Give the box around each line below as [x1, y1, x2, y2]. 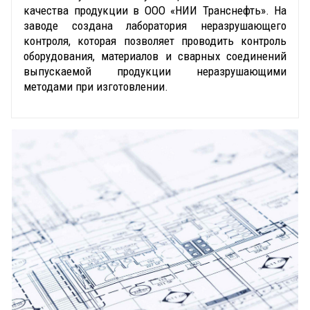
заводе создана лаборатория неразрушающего [24, 18, 286, 33]
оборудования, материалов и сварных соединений [24, 48, 286, 63]
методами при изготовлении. [24, 79, 168, 93]
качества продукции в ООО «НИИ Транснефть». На [24, 3, 286, 17]
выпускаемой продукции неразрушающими [24, 64, 286, 78]
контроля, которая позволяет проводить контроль [24, 33, 286, 48]
